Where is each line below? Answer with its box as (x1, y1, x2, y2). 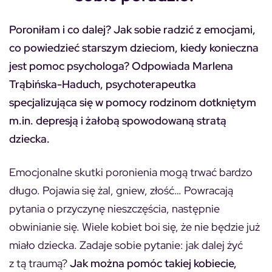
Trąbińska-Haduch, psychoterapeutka (9, 77, 196, 91)
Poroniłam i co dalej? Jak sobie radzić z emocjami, (9, 22, 256, 36)
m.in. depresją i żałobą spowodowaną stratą (9, 114, 226, 127)
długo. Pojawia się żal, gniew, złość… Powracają (9, 183, 233, 197)
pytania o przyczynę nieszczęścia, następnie (9, 202, 220, 216)
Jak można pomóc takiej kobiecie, (70, 256, 237, 270)
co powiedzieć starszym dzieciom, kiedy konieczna (9, 41, 259, 55)
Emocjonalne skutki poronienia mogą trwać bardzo (9, 165, 253, 179)
